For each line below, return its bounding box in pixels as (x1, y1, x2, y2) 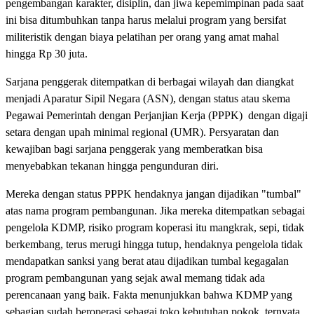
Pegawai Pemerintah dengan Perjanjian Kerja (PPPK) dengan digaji (6, 109, 308, 121)
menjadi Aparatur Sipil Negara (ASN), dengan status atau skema (6, 92, 290, 104)
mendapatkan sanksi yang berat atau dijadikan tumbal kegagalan (6, 254, 289, 267)
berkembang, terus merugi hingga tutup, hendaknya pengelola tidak (6, 238, 303, 250)
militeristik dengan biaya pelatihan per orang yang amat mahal (6, 30, 279, 43)
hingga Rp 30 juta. (6, 47, 88, 60)
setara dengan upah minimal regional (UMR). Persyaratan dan (6, 125, 279, 138)
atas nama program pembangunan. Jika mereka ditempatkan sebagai (6, 204, 305, 217)
